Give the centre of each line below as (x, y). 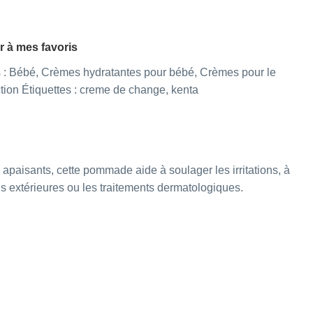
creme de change (123, 90)
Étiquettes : (49, 90)
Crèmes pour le (238, 73)
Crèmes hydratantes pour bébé (118, 73)
